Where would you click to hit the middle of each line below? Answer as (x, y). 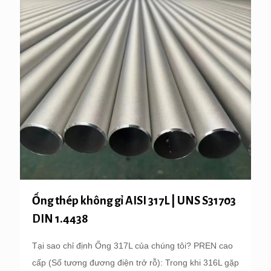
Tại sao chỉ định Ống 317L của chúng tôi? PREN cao (132, 246)
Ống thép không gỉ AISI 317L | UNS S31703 (134, 201)
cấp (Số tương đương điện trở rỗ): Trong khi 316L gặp (135, 263)
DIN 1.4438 (60, 219)
